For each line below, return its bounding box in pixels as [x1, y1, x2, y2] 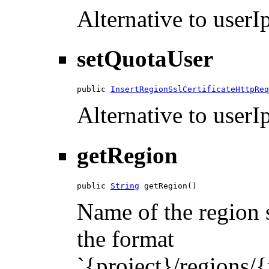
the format [77, 225, 174, 252]
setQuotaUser [77, 46, 213, 72]
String [110, 181, 139, 190]
